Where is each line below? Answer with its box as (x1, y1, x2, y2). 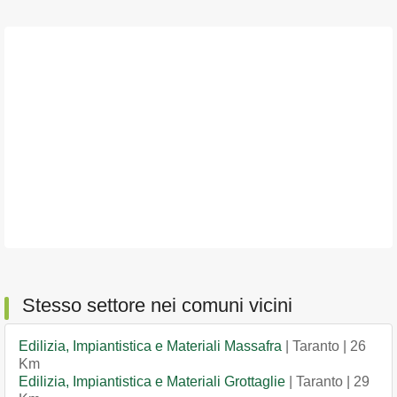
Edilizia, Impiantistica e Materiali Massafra (19, 339, 282, 354)
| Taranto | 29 (285, 374, 370, 389)
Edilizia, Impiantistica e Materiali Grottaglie (19, 374, 285, 389)
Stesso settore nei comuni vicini (22, 294, 292, 316)
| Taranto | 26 (282, 339, 366, 354)
